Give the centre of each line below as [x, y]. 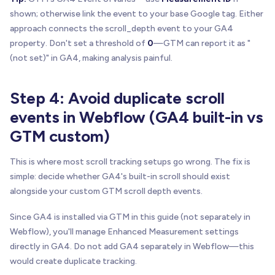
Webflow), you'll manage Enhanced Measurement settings [124, 231]
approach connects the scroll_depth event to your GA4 [122, 28]
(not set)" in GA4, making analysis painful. [91, 58]
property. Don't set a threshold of [79, 43]
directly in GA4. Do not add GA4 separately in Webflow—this [132, 246]
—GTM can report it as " [202, 43]
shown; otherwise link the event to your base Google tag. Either [137, 14]
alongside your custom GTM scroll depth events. [106, 191]
